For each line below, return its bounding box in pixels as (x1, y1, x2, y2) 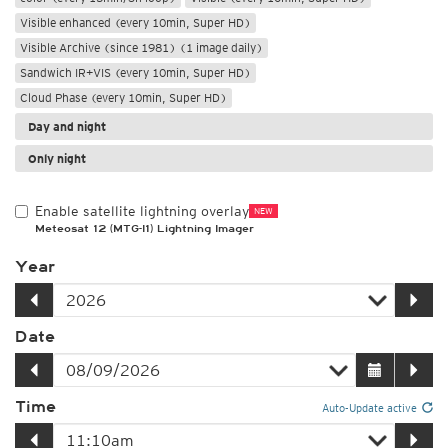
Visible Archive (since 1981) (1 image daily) (20, 40, 263, 55)
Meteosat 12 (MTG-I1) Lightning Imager (35, 222, 254, 235)
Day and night (28, 119, 106, 134)
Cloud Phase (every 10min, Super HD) (20, 90, 227, 105)
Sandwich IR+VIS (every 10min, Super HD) (20, 65, 251, 80)
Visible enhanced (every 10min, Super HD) (20, 15, 251, 30)
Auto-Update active (322, 401, 417, 415)
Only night (28, 151, 86, 166)
